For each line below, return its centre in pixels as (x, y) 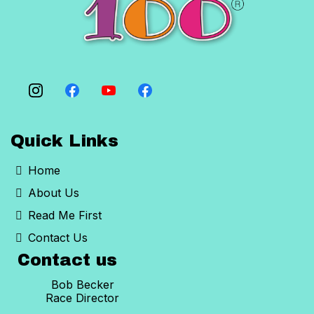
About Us (54, 193)
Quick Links (64, 141)
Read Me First (65, 216)
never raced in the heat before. (69, 11)
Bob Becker (82, 285)
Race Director (82, 298)
